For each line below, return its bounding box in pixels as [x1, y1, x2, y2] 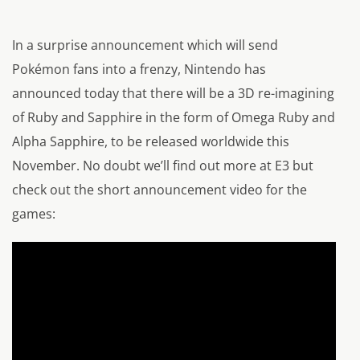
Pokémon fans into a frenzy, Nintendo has [12, 60, 266, 79]
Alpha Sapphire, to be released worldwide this [12, 133, 289, 151]
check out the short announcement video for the [12, 181, 307, 199]
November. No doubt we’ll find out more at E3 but [12, 157, 313, 175]
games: [12, 205, 55, 223]
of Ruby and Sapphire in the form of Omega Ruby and [12, 108, 335, 127]
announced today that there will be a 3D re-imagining [12, 84, 334, 103]
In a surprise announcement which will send [12, 36, 278, 55]
